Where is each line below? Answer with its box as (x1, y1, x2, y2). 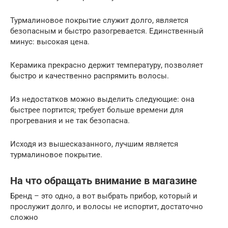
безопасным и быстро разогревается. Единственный (10, 26, 204, 36)
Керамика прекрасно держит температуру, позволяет (10, 61, 203, 70)
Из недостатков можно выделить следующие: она (10, 95, 194, 104)
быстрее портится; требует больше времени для (10, 105, 183, 115)
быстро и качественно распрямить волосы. (10, 71, 169, 81)
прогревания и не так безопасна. (10, 116, 130, 126)
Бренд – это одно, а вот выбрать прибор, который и (10, 191, 197, 201)
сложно (10, 213, 38, 222)
